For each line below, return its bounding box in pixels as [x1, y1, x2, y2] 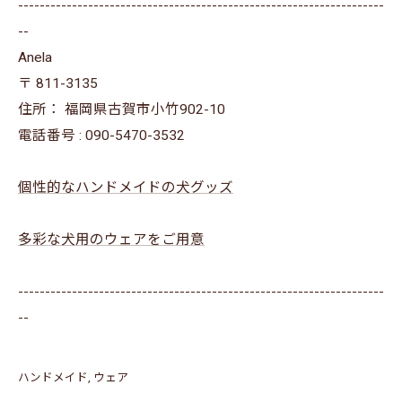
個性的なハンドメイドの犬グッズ [18, 179, 233, 196]
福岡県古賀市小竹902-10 [65, 100, 225, 118]
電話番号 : [18, 127, 85, 144]
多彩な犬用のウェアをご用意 [18, 231, 205, 248]
